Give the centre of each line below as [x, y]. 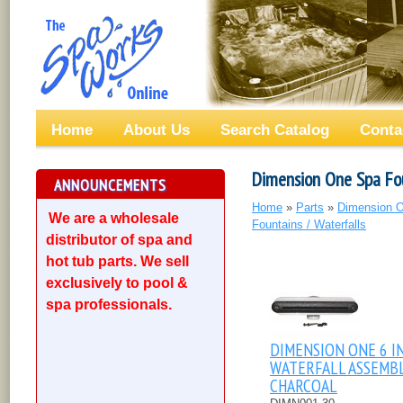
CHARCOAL [304, 385]
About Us [157, 129]
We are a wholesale [114, 218]
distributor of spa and [119, 239]
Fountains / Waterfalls [309, 225]
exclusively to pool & [117, 282]
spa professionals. [109, 304]
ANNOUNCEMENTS [110, 184]
